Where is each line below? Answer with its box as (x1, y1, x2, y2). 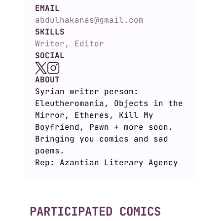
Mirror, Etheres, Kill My (35, 110, 153, 120)
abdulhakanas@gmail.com (35, 15, 144, 25)
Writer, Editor (35, 38, 104, 49)
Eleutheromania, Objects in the (35, 98, 183, 109)
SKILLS (35, 27, 65, 37)
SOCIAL (35, 50, 65, 61)
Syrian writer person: (35, 86, 139, 97)
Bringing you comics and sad (35, 134, 168, 144)
